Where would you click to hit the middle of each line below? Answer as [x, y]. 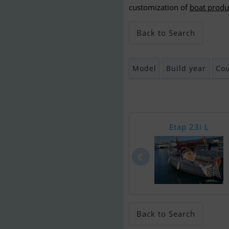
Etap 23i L [189, 127]
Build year [186, 68]
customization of [159, 7]
